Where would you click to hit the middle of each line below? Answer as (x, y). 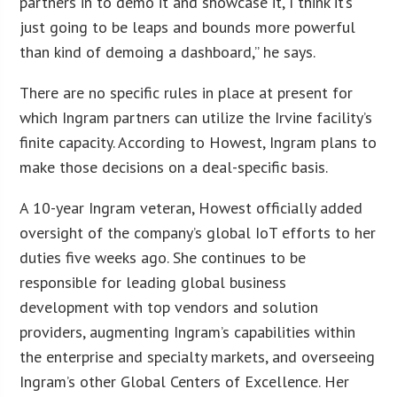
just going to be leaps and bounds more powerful (188, 27)
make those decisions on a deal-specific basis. (174, 167)
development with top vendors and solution (169, 307)
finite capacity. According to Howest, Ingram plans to (198, 142)
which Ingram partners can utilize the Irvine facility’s (196, 117)
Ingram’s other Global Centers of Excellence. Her (185, 381)
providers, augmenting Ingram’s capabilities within (188, 331)
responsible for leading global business (153, 282)
